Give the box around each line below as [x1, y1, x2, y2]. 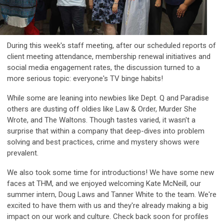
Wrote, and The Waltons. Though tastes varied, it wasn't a [7, 115, 195, 124]
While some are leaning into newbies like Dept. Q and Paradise [7, 93, 209, 102]
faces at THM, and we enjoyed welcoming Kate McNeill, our [7, 178, 201, 188]
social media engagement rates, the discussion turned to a [7, 62, 200, 72]
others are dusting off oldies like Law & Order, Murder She [7, 104, 196, 113]
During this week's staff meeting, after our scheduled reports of [7, 40, 216, 50]
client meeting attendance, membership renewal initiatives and [7, 51, 210, 61]
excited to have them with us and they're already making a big [7, 200, 208, 210]
